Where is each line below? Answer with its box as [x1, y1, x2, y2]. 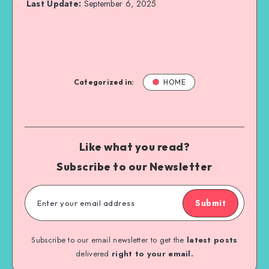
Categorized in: [73, 77, 134, 86]
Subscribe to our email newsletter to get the [31, 234, 187, 246]
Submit [195, 196, 226, 209]
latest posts [186, 234, 238, 246]
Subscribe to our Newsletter [56, 159, 213, 174]
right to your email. [112, 247, 193, 259]
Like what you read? [79, 139, 190, 154]
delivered [76, 247, 112, 259]
